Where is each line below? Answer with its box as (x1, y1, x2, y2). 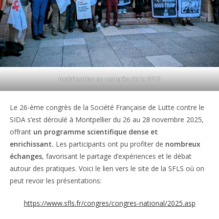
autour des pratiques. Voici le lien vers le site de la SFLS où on (10, 163, 204, 173)
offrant (10, 127, 33, 136)
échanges (10, 151, 42, 161)
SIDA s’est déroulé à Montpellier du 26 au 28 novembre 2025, (10, 114, 204, 124)
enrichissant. (10, 139, 54, 149)
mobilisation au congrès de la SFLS (58, 74, 161, 83)
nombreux (165, 139, 200, 149)
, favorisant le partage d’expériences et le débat (42, 151, 192, 161)
